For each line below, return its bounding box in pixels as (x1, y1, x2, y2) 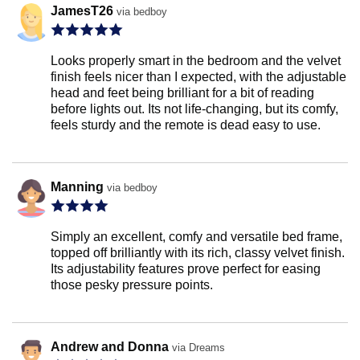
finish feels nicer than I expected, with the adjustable (51, 70, 346, 84)
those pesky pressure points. (51, 278, 213, 292)
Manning (51, 180, 107, 194)
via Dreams (172, 342, 225, 354)
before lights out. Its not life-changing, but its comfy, (51, 102, 338, 117)
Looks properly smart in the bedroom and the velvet (51, 54, 341, 68)
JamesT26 (51, 4, 117, 18)
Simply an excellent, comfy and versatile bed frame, (51, 230, 342, 244)
